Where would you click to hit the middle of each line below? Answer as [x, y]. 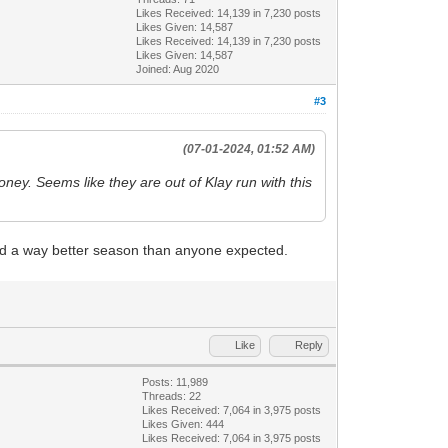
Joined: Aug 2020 [178, 68]
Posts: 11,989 [175, 381]
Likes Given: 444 [183, 423]
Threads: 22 [172, 395]
